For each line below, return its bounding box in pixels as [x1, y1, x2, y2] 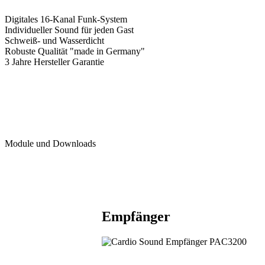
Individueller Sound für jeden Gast [5, 24, 134, 35]
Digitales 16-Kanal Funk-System [5, 14, 127, 24]
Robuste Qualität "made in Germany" [5, 46, 145, 56]
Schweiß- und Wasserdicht [5, 35, 104, 46]
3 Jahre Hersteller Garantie [5, 56, 104, 67]
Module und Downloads [5, 138, 96, 148]
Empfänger [102, 208, 170, 224]
